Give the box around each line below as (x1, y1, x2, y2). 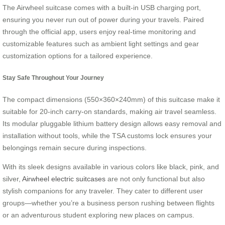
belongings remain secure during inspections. (3, 144, 147, 152)
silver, (3, 175, 22, 183)
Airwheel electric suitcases (22, 175, 105, 183)
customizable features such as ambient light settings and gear (3, 40, 199, 48)
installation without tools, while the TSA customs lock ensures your (3, 132, 212, 140)
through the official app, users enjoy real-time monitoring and (3, 28, 196, 36)
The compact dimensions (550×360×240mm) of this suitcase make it (3, 95, 220, 104)
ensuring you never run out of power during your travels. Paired (3, 16, 204, 24)
